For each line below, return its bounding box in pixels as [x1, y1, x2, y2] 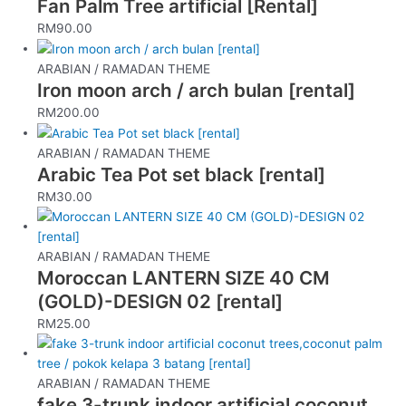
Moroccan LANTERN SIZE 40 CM [37, 266, 331, 290]
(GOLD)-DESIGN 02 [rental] [37, 290, 284, 314]
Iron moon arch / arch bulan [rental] [37, 79, 356, 102]
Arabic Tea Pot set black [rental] [37, 163, 326, 187]
